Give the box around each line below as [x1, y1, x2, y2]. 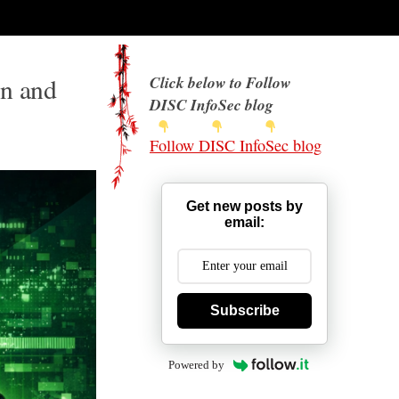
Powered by [167, 358, 224, 371]
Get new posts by [186, 199, 303, 214]
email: [224, 215, 265, 230]
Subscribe [209, 303, 280, 318]
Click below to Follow [150, 71, 291, 94]
